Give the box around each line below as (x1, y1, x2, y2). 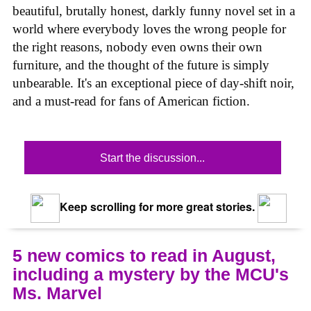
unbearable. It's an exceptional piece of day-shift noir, (12, 75, 294, 90)
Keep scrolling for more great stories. (56, 199, 255, 215)
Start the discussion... (100, 152, 205, 165)
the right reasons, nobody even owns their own (12, 39, 262, 54)
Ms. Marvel (12, 283, 102, 303)
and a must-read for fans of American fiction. (12, 93, 250, 108)
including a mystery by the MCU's (12, 264, 289, 285)
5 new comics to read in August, (12, 246, 276, 266)
